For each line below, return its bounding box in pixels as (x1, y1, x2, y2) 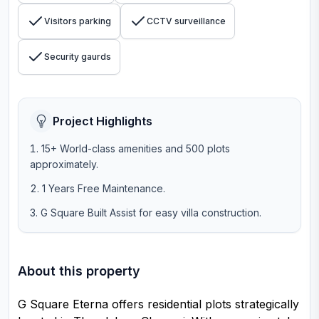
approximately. (30, 158, 98, 170)
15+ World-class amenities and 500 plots (41, 142, 230, 155)
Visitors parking (44, 16, 111, 26)
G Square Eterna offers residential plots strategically (18, 297, 299, 311)
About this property (18, 263, 140, 278)
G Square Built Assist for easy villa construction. (41, 206, 261, 219)
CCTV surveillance (147, 16, 226, 26)
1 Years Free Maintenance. (42, 182, 165, 194)
